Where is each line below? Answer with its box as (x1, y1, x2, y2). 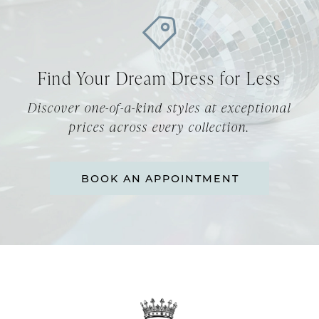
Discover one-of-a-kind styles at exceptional (28, 99, 291, 116)
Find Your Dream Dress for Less (37, 66, 282, 90)
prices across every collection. (69, 118, 250, 135)
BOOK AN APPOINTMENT (80, 171, 239, 185)
